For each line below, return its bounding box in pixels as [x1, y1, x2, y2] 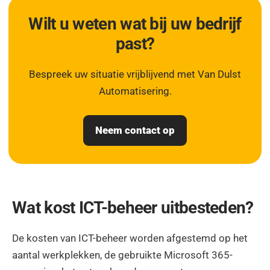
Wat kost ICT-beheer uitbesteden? [12, 197, 254, 218]
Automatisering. [98, 85, 172, 97]
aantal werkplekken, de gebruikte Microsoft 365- [12, 248, 233, 261]
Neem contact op [95, 124, 175, 136]
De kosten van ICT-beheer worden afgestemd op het [12, 231, 248, 244]
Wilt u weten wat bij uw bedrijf [28, 14, 242, 34]
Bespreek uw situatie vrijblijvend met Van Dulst [29, 68, 241, 80]
